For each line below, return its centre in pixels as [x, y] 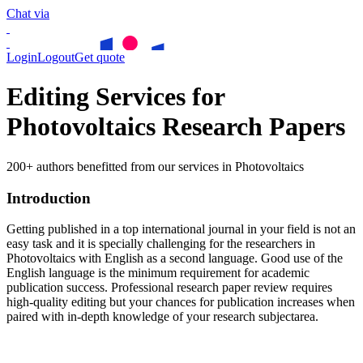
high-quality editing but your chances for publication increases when [181, 302]
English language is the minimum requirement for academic [158, 273]
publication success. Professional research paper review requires [169, 288]
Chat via [28, 13]
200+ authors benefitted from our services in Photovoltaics [155, 166]
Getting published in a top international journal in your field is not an [181, 229]
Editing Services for [115, 97]
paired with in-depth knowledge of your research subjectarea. [162, 317]
